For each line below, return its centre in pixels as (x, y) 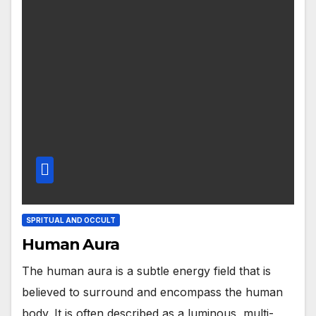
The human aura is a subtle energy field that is (146, 271)
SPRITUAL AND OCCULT (71, 220)
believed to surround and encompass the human (152, 292)
